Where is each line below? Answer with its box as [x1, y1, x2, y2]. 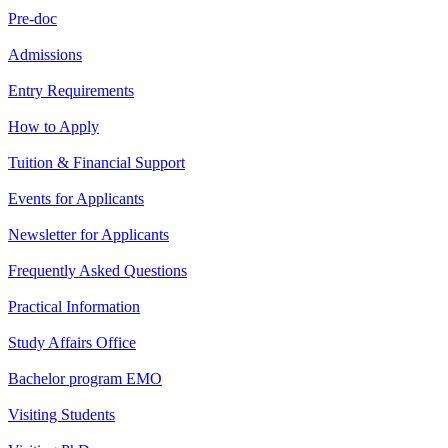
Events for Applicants [8, 190, 144, 207]
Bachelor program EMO [8, 370, 162, 387]
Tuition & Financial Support [8, 154, 185, 171]
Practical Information [8, 298, 140, 315]
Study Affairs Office [8, 334, 136, 351]
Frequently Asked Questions [8, 262, 187, 279]
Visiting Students [8, 406, 115, 423]
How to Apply [8, 118, 99, 135]
